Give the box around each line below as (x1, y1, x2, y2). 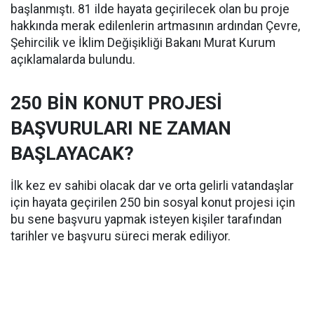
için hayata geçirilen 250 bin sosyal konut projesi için (11, 196, 295, 210)
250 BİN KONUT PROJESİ (11, 93, 222, 114)
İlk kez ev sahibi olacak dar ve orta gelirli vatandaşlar (11, 179, 294, 193)
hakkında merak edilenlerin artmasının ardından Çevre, (11, 19, 300, 33)
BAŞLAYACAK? (11, 143, 134, 164)
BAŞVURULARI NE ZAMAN (11, 118, 231, 139)
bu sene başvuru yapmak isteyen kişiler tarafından (11, 212, 282, 226)
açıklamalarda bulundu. (11, 53, 135, 67)
